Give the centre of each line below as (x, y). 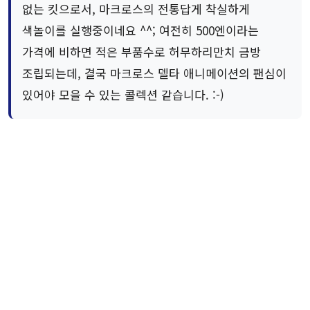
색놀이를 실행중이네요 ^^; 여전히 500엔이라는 (140, 30)
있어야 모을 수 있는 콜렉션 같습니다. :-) (123, 94)
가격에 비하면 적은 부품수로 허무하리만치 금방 (142, 51)
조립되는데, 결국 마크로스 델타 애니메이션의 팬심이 (154, 73)
